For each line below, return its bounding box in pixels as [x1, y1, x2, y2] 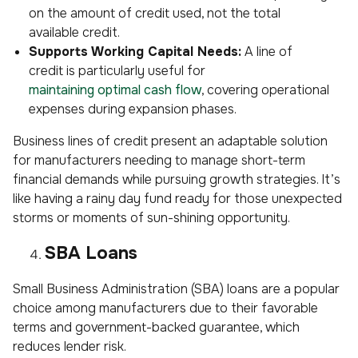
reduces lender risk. [13, 337, 126, 355]
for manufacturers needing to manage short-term [13, 151, 305, 169]
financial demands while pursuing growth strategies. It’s [13, 170, 340, 188]
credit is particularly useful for [29, 62, 205, 79]
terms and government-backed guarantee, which [13, 318, 300, 336]
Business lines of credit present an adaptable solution [13, 132, 328, 149]
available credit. [29, 23, 120, 41]
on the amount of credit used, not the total [29, 4, 280, 22]
